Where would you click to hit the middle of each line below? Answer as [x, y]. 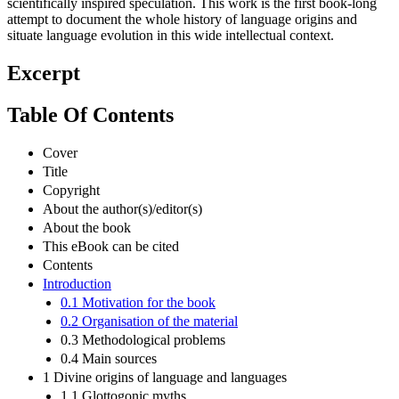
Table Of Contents [90, 115]
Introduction [77, 283]
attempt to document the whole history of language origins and [182, 20]
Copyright [71, 190]
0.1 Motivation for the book [138, 302]
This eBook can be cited [111, 246]
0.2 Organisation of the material [149, 321]
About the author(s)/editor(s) [122, 208]
